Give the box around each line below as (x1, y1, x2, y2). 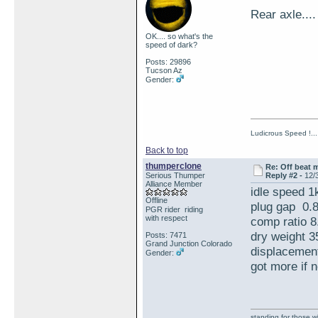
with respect (146, 214, 187, 222)
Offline (146, 196, 168, 204)
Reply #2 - (265, 171, 305, 180)
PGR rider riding (146, 205, 203, 214)
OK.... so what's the (146, 32, 213, 40)
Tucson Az (146, 66, 182, 75)
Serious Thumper (146, 171, 205, 180)
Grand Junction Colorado (146, 239, 232, 248)
